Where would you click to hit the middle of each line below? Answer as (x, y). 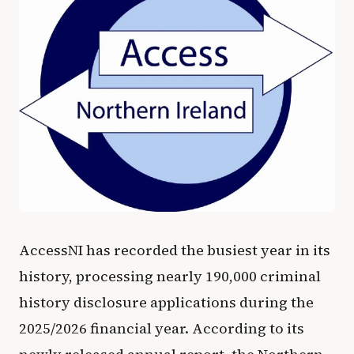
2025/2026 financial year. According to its (162, 328)
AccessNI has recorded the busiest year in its (175, 250)
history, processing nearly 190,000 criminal (170, 276)
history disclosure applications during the (166, 302)
